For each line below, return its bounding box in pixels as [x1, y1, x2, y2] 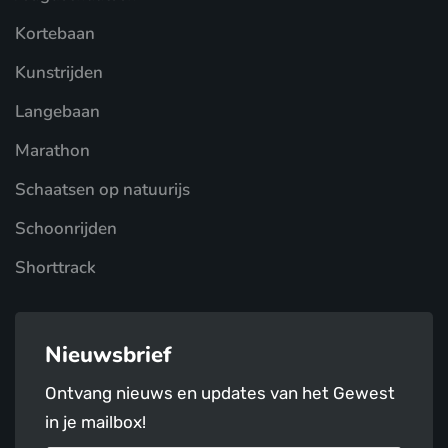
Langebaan [15, 99, 100, 123]
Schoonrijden [15, 216, 117, 240]
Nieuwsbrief [45, 339, 171, 370]
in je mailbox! [45, 411, 146, 432]
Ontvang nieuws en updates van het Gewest [45, 382, 395, 403]
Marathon [15, 138, 90, 162]
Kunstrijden [15, 60, 103, 84]
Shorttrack [15, 255, 96, 279]
